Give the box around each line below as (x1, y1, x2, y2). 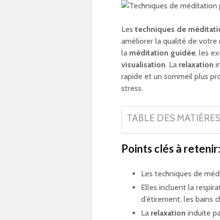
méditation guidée (129, 48, 195, 58)
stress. (121, 83, 143, 93)
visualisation (121, 60, 165, 70)
